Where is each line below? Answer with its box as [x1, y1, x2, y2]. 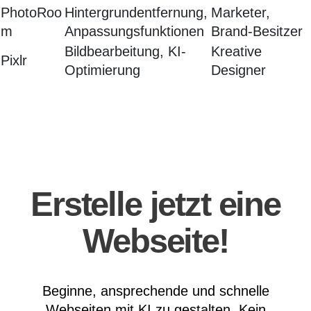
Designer [211, 62, 266, 78]
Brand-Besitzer [211, 24, 303, 40]
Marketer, [211, 5, 270, 21]
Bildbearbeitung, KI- [65, 44, 186, 60]
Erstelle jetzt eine [31, 185, 280, 224]
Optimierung [65, 62, 140, 78]
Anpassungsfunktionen [65, 24, 204, 40]
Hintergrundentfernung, [65, 5, 208, 21]
